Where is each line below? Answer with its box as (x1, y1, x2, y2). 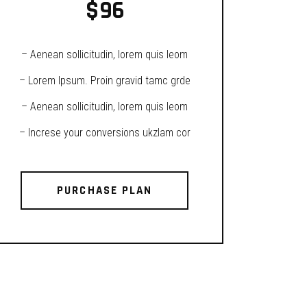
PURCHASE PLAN (57, 183, 152, 198)
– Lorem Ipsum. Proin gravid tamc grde (19, 74, 191, 87)
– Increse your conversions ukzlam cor (19, 126, 191, 139)
